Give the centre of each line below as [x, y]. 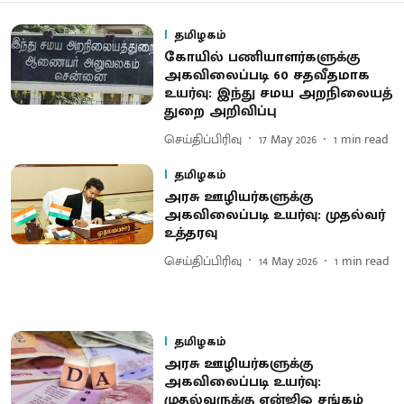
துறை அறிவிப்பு [220, 111]
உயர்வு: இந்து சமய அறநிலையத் [278, 93]
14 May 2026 [288, 261]
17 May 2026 [287, 139]
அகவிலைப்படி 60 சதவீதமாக [266, 75]
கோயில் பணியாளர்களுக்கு [262, 57]
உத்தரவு [190, 233]
